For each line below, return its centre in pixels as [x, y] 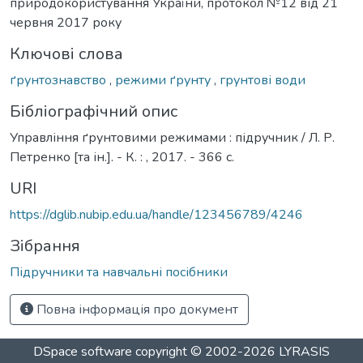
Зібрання [45, 246]
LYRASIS [304, 352]
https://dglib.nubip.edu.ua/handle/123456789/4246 [156, 214]
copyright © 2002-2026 [205, 352]
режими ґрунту [164, 80]
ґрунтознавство [60, 80]
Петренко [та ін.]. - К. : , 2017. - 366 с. [122, 157]
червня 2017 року [66, 22]
